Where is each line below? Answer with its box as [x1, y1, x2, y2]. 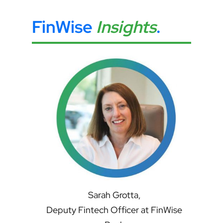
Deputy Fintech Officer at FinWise [46, 204, 182, 216]
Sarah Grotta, [88, 189, 141, 201]
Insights [96, 16, 156, 38]
